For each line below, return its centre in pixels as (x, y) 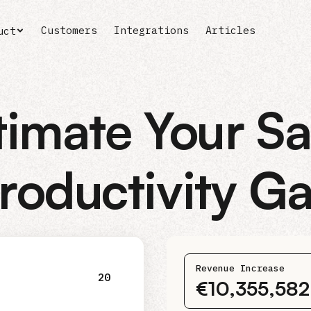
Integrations (151, 30)
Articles (230, 30)
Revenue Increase (240, 268)
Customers (69, 30)
